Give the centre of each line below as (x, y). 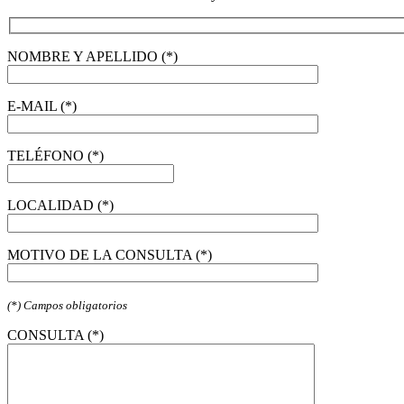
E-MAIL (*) (42, 106)
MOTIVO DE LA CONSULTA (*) (110, 255)
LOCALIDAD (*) (60, 206)
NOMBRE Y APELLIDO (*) (92, 57)
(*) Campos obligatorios (67, 306)
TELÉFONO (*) (55, 156)
